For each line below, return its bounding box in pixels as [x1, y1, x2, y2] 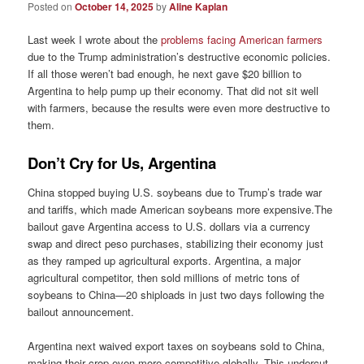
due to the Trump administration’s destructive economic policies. [28, 49, 331, 65]
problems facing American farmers [158, 32, 323, 48]
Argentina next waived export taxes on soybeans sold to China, [28, 338, 326, 354]
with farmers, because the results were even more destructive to [28, 100, 331, 116]
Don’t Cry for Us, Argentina [28, 151, 217, 174]
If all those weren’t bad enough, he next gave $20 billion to [28, 66, 302, 82]
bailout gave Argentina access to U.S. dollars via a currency [28, 219, 311, 235]
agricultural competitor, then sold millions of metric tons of [28, 270, 301, 286]
